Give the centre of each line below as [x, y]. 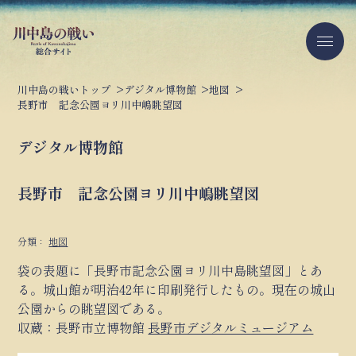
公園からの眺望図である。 [94, 309]
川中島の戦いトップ [64, 90]
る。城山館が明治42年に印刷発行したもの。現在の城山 [177, 290]
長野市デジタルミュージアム [231, 328]
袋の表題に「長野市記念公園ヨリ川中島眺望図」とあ [170, 271]
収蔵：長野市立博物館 [83, 328]
